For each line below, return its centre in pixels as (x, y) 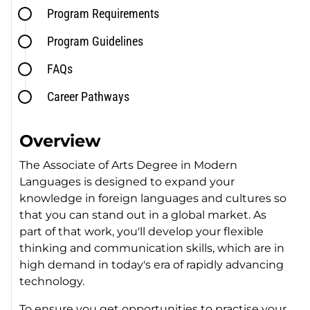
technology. (52, 282)
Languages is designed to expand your (127, 182)
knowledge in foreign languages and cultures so (153, 199)
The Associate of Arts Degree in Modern (129, 165)
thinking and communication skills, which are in (152, 248)
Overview (60, 141)
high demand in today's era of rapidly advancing (152, 265)
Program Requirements (103, 14)
